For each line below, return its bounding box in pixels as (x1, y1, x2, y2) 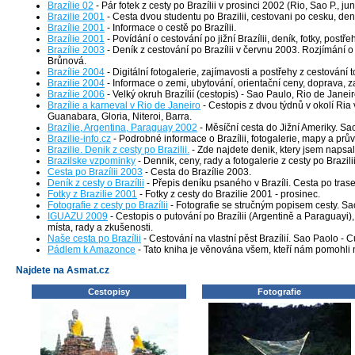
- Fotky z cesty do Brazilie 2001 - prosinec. (137, 188, 320, 200)
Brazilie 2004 (48, 77, 105, 89)
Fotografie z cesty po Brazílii (48, 199, 168, 211)
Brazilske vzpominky (48, 155, 136, 166)
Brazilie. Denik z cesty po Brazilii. (48, 143, 189, 155)
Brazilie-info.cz (48, 132, 111, 144)
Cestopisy (88, 286, 130, 296)
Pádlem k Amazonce (48, 243, 136, 255)
